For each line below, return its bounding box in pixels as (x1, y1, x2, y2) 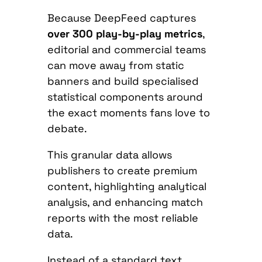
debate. (47, 122, 87, 136)
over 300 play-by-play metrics (47, 27, 202, 41)
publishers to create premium (47, 164, 197, 178)
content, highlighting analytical (47, 180, 206, 194)
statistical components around (47, 90, 203, 104)
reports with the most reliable (47, 211, 198, 225)
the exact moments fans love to (47, 106, 210, 120)
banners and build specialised (47, 74, 199, 88)
